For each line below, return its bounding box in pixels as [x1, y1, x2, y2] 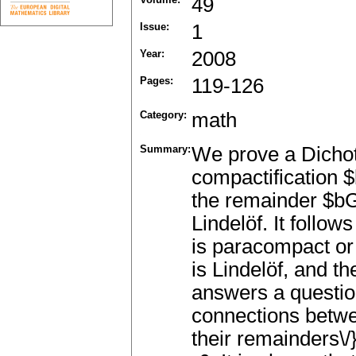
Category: [140, 109, 187, 122]
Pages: [140, 75, 173, 87]
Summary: [140, 143, 191, 156]
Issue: [140, 21, 169, 33]
